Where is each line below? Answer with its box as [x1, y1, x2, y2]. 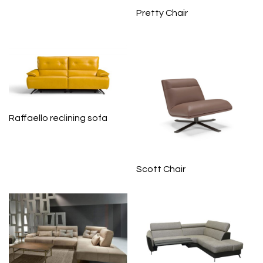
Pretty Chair [136, 8, 188, 18]
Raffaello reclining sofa [9, 113, 107, 123]
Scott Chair [136, 164, 186, 174]
